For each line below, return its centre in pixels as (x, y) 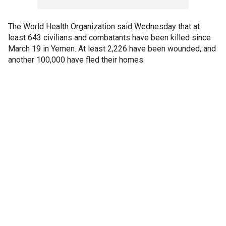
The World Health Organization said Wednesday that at (104, 26)
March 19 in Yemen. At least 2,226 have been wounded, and (112, 48)
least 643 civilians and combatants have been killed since (109, 37)
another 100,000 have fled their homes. (76, 60)
